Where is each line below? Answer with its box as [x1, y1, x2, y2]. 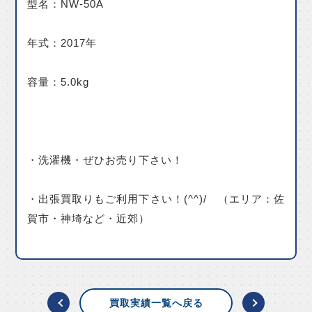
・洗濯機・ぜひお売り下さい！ [27, 154, 184, 166]
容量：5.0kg [27, 76, 90, 88]
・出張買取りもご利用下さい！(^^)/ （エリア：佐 [27, 193, 285, 205]
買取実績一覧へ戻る [109, 297, 203, 309]
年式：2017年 [27, 37, 97, 49]
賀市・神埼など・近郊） [27, 212, 150, 225]
